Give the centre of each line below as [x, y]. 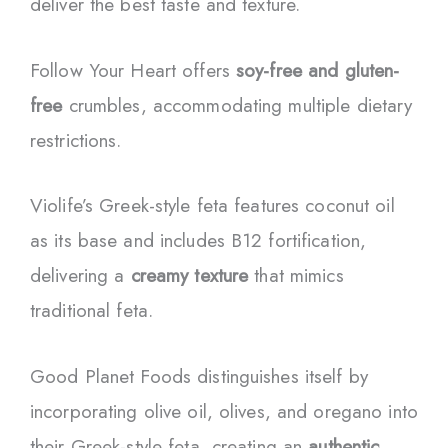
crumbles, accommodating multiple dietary [237, 105]
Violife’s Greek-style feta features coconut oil [212, 206]
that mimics [296, 276]
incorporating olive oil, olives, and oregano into [224, 411]
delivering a [80, 276]
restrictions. [76, 140]
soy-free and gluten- [318, 70]
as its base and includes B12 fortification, [198, 241]
